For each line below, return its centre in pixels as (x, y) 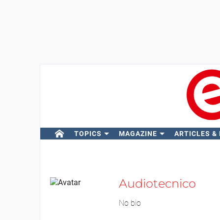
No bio (130, 203)
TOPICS (88, 134)
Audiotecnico (157, 183)
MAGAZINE (138, 134)
